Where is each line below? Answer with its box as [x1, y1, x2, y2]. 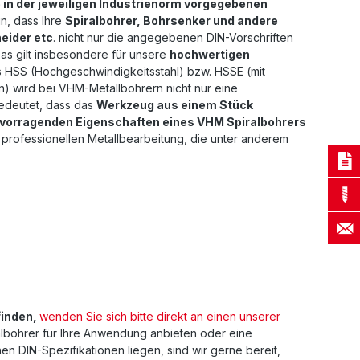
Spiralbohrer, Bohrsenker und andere [65, 14, 278, 28]
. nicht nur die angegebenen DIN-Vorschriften [53, 31, 293, 45]
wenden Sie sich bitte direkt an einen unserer [39, 309, 280, 324]
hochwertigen [170, 47, 250, 62]
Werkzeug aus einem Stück [96, 98, 253, 112]
